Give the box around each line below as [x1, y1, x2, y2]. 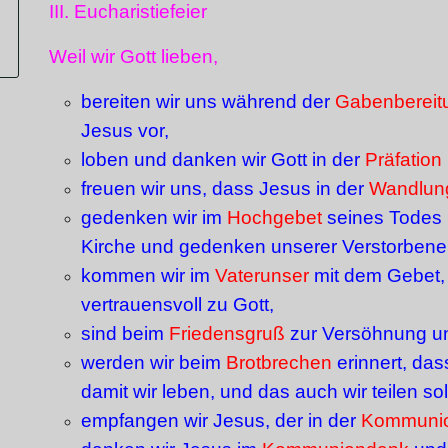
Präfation [365, 149, 442, 170]
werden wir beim [81, 352, 226, 373]
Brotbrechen [226, 352, 332, 373]
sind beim [81, 323, 169, 344]
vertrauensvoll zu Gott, [81, 294, 274, 315]
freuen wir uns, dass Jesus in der [81, 178, 364, 199]
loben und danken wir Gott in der [81, 149, 365, 170]
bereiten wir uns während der [81, 91, 335, 112]
